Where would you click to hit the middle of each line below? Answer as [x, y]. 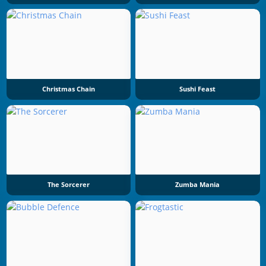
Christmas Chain [68, 89]
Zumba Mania [198, 185]
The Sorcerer [68, 185]
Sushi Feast [198, 89]
